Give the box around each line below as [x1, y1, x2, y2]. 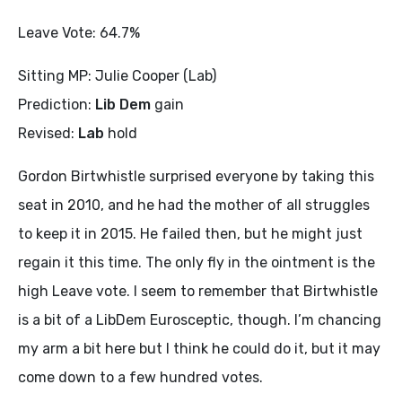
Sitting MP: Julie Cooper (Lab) [18, 67, 216, 84]
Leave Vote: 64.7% [18, 24, 140, 41]
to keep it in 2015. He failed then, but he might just [18, 225, 363, 242]
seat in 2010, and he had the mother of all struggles [18, 197, 370, 214]
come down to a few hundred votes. [18, 369, 263, 386]
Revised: [18, 125, 78, 142]
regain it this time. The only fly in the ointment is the [18, 254, 375, 271]
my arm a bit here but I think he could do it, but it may [18, 340, 380, 357]
